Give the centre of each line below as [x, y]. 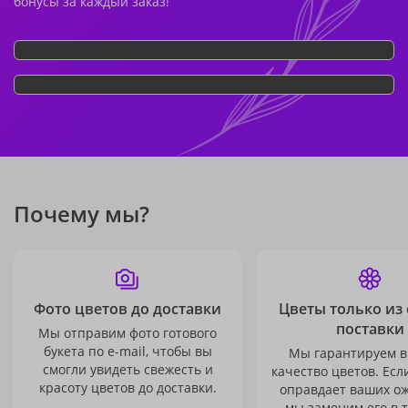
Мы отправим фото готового [127, 333]
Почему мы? [82, 214]
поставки [370, 329]
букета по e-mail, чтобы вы [127, 351]
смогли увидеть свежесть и [127, 369]
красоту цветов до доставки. [127, 388]
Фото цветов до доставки [127, 309]
